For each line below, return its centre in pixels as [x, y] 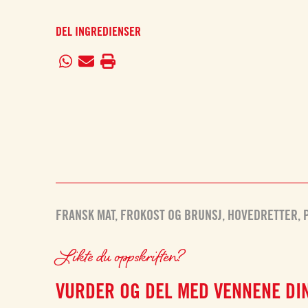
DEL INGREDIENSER [99, 31]
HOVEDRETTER [263, 215]
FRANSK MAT [86, 215]
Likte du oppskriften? [121, 255]
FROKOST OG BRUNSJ [172, 215]
